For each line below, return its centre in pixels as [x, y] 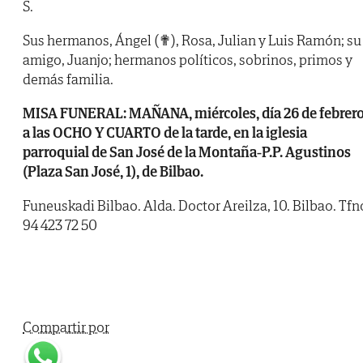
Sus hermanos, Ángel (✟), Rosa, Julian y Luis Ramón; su [192, 41]
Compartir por [66, 327]
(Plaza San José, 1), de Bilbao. [113, 172]
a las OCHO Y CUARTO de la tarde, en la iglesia [165, 133]
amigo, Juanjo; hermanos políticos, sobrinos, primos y [188, 60]
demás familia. [68, 79]
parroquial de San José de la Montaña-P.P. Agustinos [187, 152]
